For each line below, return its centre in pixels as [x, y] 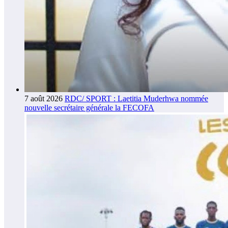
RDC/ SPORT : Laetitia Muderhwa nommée [136, 98]
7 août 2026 [44, 98]
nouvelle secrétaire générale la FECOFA [89, 107]
